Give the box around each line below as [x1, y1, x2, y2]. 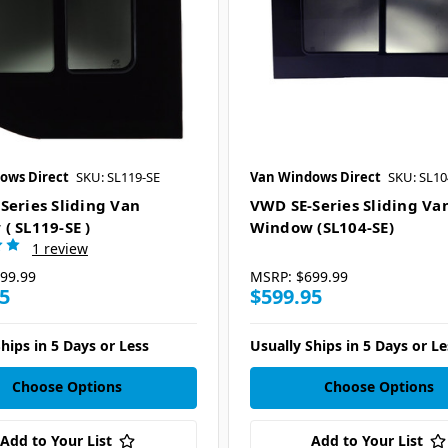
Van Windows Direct [249, 168, 381, 187]
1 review [31, 239, 88, 259]
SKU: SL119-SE [75, 168, 160, 187]
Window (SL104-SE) [249, 217, 394, 238]
